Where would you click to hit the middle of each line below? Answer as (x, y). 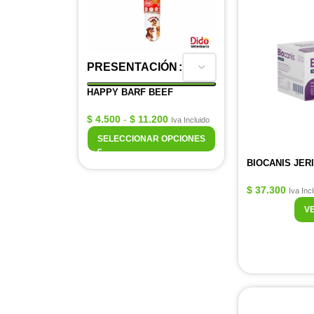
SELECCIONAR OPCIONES (151, 139)
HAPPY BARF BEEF (130, 92)
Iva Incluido (190, 120)
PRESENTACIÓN (132, 67)
